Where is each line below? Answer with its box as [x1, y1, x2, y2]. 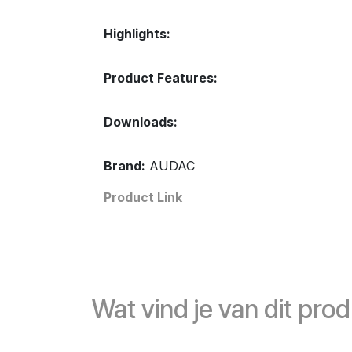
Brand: [104, 158, 145, 174]
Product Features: [104, 70, 218, 86]
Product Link [104, 189, 182, 205]
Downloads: [104, 114, 178, 130]
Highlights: [104, 26, 170, 42]
